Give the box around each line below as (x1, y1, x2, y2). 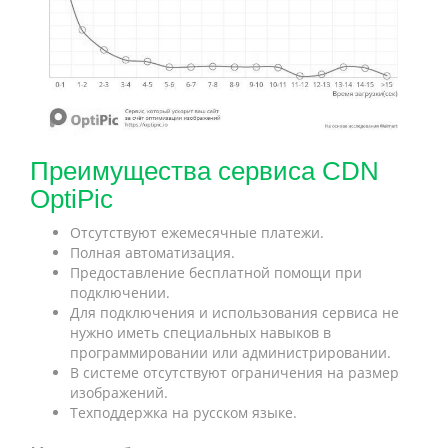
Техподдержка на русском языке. (70, 402, 297, 422)
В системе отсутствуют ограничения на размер (70, 362, 399, 382)
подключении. (70, 282, 170, 302)
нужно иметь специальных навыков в (70, 322, 331, 342)
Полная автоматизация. (70, 242, 235, 262)
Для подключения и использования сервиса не (70, 302, 399, 322)
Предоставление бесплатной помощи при (70, 262, 362, 282)
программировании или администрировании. (70, 342, 391, 362)
